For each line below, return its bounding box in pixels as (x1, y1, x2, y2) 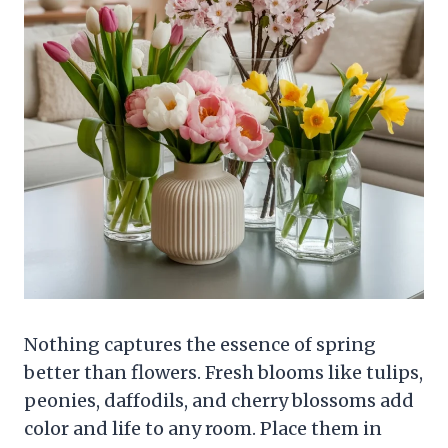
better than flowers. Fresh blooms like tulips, (24, 361, 423, 385)
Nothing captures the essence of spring (24, 333, 376, 357)
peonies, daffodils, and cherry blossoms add (24, 389, 414, 413)
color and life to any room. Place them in (24, 417, 382, 441)
